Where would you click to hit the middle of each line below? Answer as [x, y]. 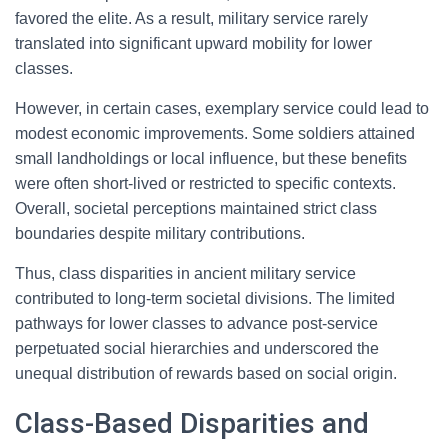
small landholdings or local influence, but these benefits [211, 158]
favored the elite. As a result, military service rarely [191, 18]
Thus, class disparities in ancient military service [185, 273]
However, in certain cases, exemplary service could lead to [222, 108]
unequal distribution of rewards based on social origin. [206, 373]
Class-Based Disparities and [192, 423]
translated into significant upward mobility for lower [193, 43]
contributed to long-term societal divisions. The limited [205, 298]
